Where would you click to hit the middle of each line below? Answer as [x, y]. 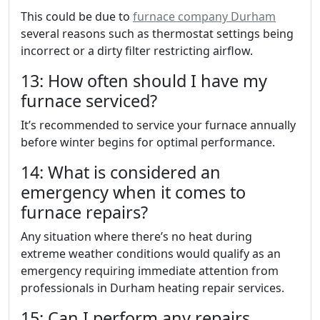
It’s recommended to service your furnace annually [158, 125]
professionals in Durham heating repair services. [152, 288]
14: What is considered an [121, 172]
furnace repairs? [84, 212]
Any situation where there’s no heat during [136, 236]
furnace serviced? [89, 101]
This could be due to [77, 16]
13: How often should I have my [144, 81]
